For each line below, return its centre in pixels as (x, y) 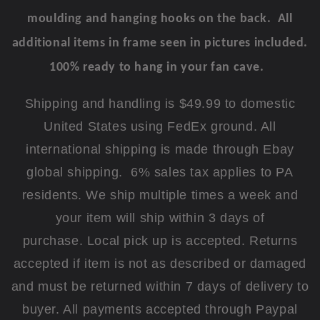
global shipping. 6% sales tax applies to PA (160, 172)
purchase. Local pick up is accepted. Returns (160, 240)
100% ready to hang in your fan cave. (157, 67)
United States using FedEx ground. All (160, 126)
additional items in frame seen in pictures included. (160, 43)
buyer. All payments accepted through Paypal (160, 309)
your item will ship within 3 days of (160, 217)
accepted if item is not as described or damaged (160, 263)
